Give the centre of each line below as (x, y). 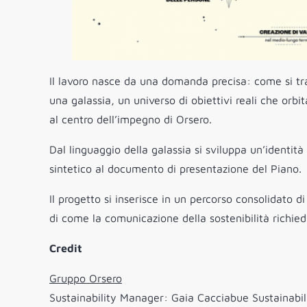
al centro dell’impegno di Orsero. (131, 120)
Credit (66, 248)
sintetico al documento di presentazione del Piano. (175, 169)
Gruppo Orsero (86, 279)
